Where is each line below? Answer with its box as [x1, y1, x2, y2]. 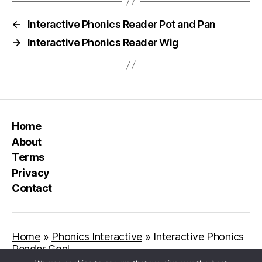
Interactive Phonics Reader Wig [27, 36, 179, 49]
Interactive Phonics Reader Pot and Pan [27, 18, 216, 30]
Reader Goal [12, 243, 70, 255]
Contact [12, 182, 52, 194]
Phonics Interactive [51, 230, 142, 243]
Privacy [12, 166, 50, 179]
